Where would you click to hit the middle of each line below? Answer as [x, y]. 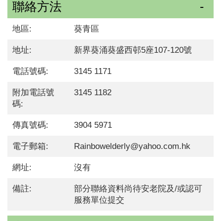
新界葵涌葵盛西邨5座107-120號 [133, 50]
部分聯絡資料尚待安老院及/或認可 [138, 189]
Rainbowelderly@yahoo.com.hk [132, 147]
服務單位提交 [99, 200]
